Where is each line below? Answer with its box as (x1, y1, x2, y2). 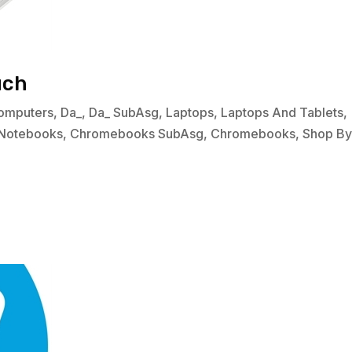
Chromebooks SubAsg (70, 126, 204, 142)
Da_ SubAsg (89, 104, 159, 121)
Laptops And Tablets (221, 104, 344, 121)
